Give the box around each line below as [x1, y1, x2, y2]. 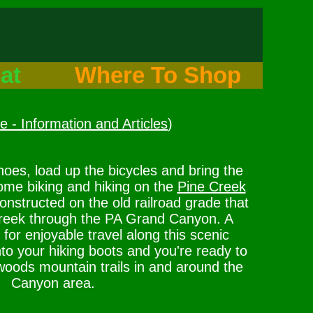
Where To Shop [75, 62, 241, 88]
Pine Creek [177, 179, 246, 194]
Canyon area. [11, 275, 95, 291]
